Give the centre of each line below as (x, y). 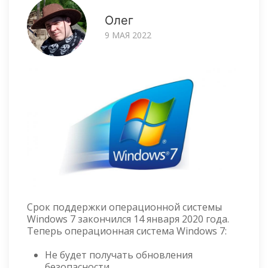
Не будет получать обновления (119, 255)
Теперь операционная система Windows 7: (127, 231)
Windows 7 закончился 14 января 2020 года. (128, 219)
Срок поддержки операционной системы (124, 207)
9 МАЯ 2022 (128, 35)
